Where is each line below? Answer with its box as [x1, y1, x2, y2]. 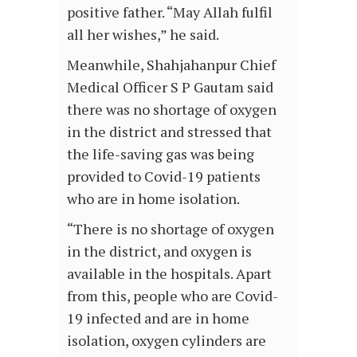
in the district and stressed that [67, 121, 272, 141]
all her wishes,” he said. [67, 24, 219, 44]
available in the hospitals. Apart [67, 263, 272, 283]
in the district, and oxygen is [67, 241, 252, 261]
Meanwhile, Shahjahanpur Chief [67, 54, 276, 74]
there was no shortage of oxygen [67, 99, 277, 119]
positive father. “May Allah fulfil [67, 2, 273, 22]
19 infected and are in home [67, 308, 249, 328]
